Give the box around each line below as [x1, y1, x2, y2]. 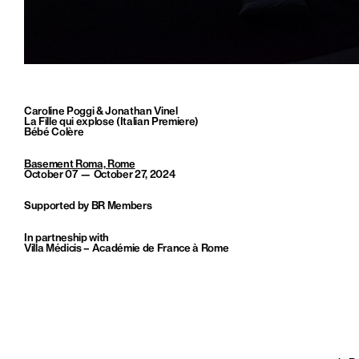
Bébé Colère [24, 127, 84, 137]
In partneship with [24, 234, 109, 244]
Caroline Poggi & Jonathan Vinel [24, 107, 178, 116]
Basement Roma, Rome [24, 159, 135, 169]
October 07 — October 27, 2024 [24, 170, 175, 179]
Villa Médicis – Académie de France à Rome [24, 244, 229, 254]
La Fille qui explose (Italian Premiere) [24, 117, 199, 127]
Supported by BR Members [24, 202, 152, 212]
